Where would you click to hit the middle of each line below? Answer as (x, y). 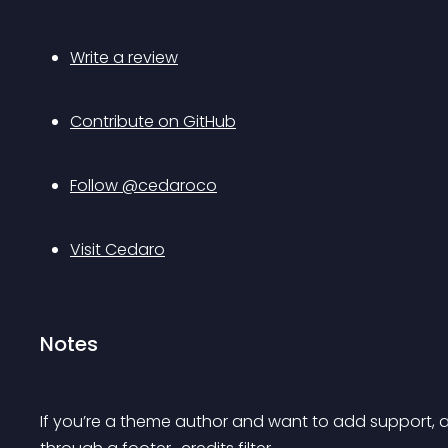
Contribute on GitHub (153, 121)
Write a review (124, 57)
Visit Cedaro (117, 249)
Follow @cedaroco (143, 185)
